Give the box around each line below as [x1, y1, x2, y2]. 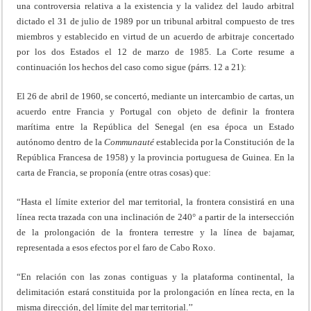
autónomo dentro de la [17, 136, 104, 147]
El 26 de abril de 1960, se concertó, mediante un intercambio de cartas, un [17, 90, 294, 101]
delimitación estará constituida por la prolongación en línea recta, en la [17, 286, 294, 297]
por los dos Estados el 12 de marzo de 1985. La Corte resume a [17, 46, 294, 57]
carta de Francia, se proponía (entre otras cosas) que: [17, 167, 212, 178]
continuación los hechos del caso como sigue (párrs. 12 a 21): [17, 61, 247, 72]
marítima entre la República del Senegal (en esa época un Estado [17, 121, 294, 132]
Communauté [103, 136, 154, 147]
